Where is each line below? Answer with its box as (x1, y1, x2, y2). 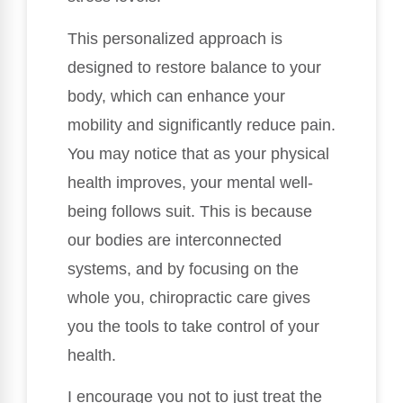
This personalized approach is (67, 29, 282, 48)
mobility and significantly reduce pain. (67, 115, 336, 134)
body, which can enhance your (67, 86, 285, 105)
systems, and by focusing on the (67, 259, 299, 278)
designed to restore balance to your (67, 58, 321, 76)
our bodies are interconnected (67, 230, 282, 249)
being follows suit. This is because (67, 201, 312, 220)
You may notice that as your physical (67, 144, 329, 163)
